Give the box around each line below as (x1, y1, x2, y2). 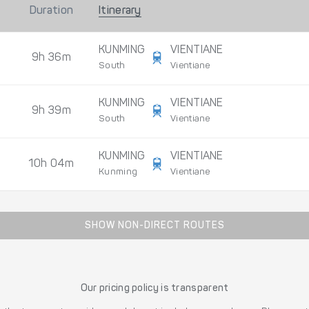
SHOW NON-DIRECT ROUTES (84, 221, 225, 232)
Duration (29, 6, 74, 17)
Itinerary (99, 6, 141, 17)
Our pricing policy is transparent (80, 284, 229, 295)
